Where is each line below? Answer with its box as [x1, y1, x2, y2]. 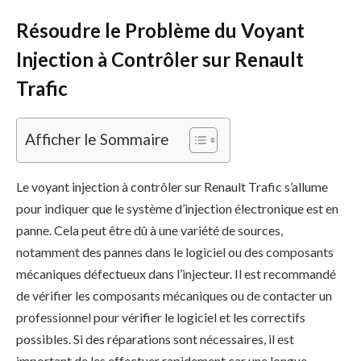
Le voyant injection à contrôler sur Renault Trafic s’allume [16, 179, 328, 195]
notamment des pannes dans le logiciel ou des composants [16, 244, 334, 260]
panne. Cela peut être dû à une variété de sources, [16, 222, 283, 239]
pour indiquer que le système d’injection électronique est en [16, 201, 338, 217]
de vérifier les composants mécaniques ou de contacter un [16, 288, 332, 304]
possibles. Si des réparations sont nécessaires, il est [16, 331, 294, 347]
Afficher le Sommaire [25, 130, 169, 149]
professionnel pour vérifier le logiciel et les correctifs [16, 309, 305, 326]
